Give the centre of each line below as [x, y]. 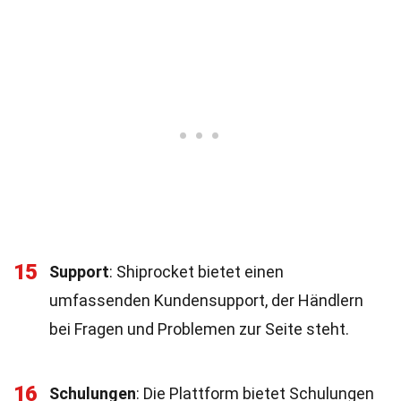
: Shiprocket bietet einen [196, 272]
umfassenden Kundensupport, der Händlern [206, 300]
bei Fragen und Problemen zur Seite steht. [199, 329]
